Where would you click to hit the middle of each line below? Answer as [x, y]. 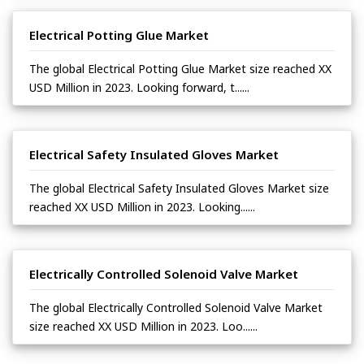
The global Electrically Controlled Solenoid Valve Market [176, 308]
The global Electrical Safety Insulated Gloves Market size [179, 188]
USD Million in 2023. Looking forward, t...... [139, 88]
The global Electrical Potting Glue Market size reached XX [180, 69]
